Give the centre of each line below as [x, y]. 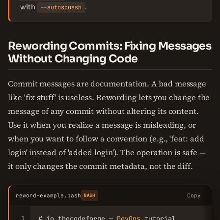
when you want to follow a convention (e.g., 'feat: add [106, 138]
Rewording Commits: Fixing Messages [110, 46]
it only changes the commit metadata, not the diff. [101, 166]
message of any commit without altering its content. [103, 111]
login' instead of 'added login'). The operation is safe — [107, 152]
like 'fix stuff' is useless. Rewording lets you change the [109, 97]
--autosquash [61, 7]
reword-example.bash [48, 195]
